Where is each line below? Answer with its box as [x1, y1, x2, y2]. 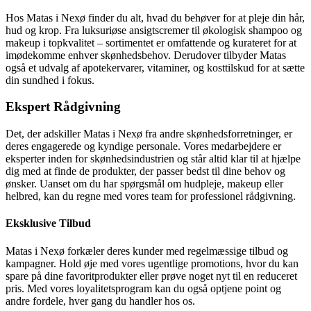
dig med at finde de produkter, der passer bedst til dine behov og [6, 165, 285, 178]
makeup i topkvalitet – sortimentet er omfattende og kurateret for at [6, 36, 296, 49]
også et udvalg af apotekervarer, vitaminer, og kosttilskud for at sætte [6, 61, 305, 74]
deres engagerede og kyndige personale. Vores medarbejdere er [6, 140, 281, 153]
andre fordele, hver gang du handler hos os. [6, 294, 195, 307]
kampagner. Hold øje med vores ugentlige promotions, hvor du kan [6, 257, 299, 269]
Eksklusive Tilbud [6, 217, 91, 230]
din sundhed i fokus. [6, 74, 94, 86]
